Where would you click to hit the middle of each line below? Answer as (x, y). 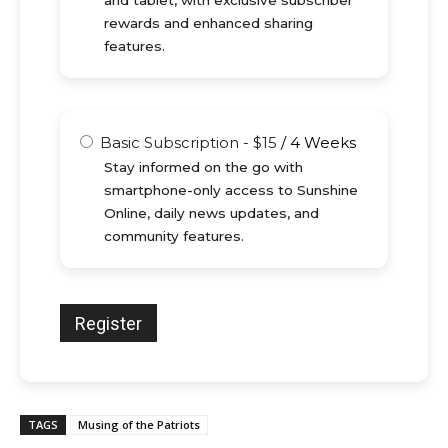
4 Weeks (323, 143)
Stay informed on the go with (203, 167)
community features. (174, 236)
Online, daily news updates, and (211, 213)
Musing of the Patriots (139, 425)
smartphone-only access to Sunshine (231, 190)
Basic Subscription (169, 143)
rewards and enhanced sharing (208, 23)
